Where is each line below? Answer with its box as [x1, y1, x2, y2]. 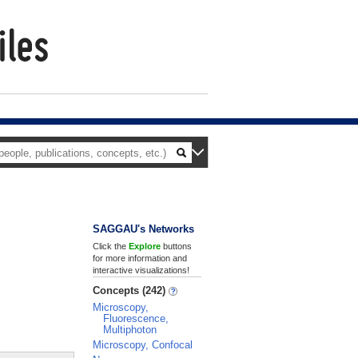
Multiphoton [103, 324, 157, 336]
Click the [93, 241, 129, 251]
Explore [129, 241, 161, 251]
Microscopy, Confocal [93, 339, 193, 351]
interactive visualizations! [93, 265, 189, 275]
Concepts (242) [93, 284, 169, 296]
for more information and [93, 253, 187, 263]
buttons [161, 241, 192, 251]
